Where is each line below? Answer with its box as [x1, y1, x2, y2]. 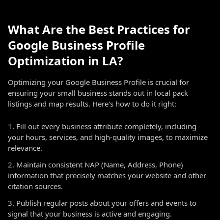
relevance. [8, 143, 42, 153]
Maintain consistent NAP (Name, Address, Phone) [16, 160, 183, 169]
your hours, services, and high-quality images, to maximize [8, 132, 208, 142]
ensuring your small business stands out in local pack [8, 88, 188, 98]
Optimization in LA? [8, 53, 123, 69]
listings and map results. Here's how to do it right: [8, 99, 176, 109]
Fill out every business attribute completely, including [16, 121, 196, 131]
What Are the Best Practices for [8, 21, 190, 37]
